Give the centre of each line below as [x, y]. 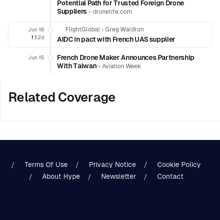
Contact [170, 176]
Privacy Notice [112, 165]
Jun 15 [36, 57]
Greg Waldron [124, 29]
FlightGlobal [83, 29]
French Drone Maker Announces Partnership [126, 57]
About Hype [61, 176]
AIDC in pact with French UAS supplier [116, 39]
